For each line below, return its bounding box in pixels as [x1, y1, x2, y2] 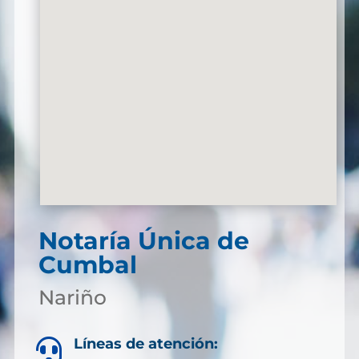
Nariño [38, 285, 107, 309]
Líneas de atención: [74, 335, 218, 353]
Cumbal [38, 250, 137, 280]
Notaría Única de [38, 226, 249, 256]
